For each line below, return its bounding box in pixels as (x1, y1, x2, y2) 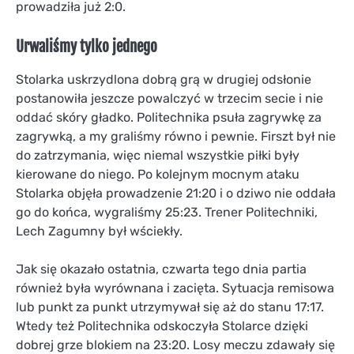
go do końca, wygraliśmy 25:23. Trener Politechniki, (16, 205, 318, 220)
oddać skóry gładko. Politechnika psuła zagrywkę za (16, 110, 322, 126)
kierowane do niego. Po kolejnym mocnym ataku (16, 167, 299, 183)
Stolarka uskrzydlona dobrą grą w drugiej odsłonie (16, 72, 311, 88)
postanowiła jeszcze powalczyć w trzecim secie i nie (16, 91, 323, 107)
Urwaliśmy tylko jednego (16, 37, 157, 57)
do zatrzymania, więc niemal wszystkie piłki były (16, 148, 299, 164)
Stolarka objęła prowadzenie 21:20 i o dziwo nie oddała (16, 186, 336, 201)
